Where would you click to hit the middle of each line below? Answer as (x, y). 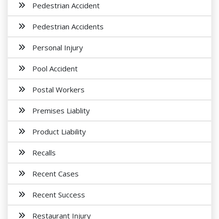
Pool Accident (55, 68)
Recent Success (59, 195)
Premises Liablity (61, 110)
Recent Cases (55, 174)
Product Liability (59, 131)
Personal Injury (58, 47)
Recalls (44, 153)
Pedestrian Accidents (68, 26)
